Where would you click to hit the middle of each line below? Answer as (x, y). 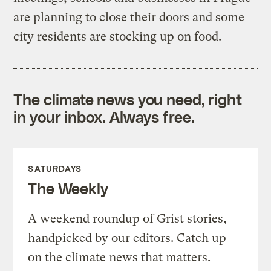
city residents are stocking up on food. (118, 36)
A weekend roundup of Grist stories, (128, 218)
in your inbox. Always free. (104, 116)
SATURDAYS (55, 168)
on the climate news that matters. (119, 257)
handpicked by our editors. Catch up (127, 238)
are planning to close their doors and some (129, 17)
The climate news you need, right (128, 99)
